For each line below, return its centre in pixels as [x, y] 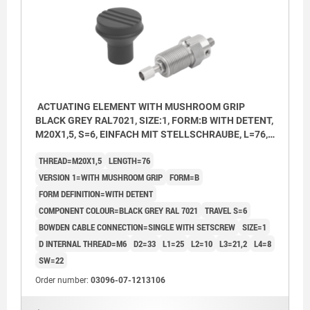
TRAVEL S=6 [226, 211]
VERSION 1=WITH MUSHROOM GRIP [101, 177]
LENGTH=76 [129, 161]
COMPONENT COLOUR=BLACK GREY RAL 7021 [118, 211]
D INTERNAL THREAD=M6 [83, 244]
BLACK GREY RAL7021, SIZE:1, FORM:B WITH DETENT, [154, 121]
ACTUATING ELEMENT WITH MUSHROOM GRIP [140, 107]
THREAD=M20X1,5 [70, 161]
